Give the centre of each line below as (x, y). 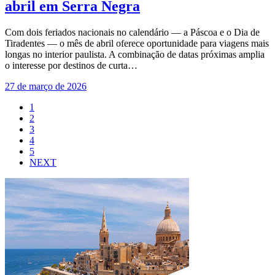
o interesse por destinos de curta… (71, 65)
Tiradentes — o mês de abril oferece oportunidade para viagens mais (137, 43)
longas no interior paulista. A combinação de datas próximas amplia (135, 54)
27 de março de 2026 (46, 86)
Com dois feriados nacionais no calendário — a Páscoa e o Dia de (132, 32)
